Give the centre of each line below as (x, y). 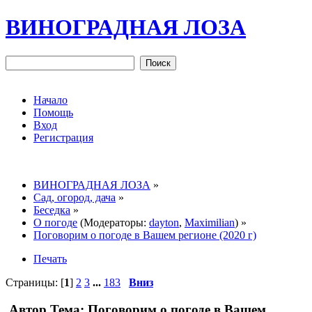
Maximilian (210, 222)
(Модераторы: (113, 222)
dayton (164, 222)
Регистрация (63, 137)
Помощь (53, 112)
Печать (50, 258)
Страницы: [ (35, 282)
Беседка (52, 210)
